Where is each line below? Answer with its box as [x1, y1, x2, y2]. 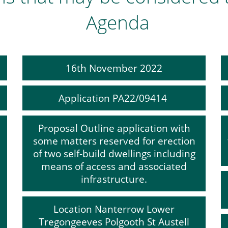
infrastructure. [81, 173, 147, 185]
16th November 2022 [66, 62, 162, 74]
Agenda [86, 9, 150, 35]
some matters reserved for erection [33, 134, 195, 147]
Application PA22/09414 [59, 92, 169, 104]
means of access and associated [41, 160, 187, 173]
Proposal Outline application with [38, 122, 190, 134]
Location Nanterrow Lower [53, 203, 175, 215]
